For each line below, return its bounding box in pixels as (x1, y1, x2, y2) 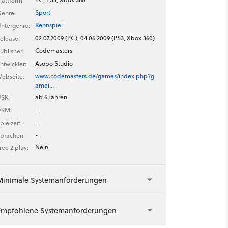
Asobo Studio (35, 59, 73, 68)
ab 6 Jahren (35, 93, 67, 101)
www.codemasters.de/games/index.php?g (35, 72, 154, 80)
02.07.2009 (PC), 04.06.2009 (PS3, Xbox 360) (35, 34, 155, 42)
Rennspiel (35, 21, 63, 30)
